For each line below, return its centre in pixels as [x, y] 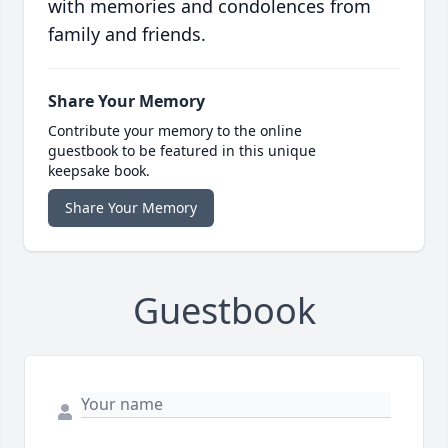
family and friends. [127, 34]
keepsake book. [99, 171]
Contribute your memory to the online [175, 131]
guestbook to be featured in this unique [182, 151]
